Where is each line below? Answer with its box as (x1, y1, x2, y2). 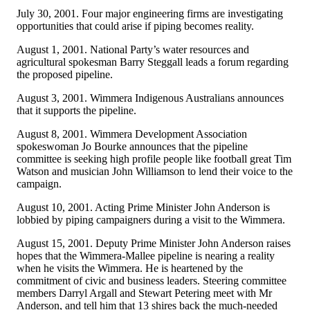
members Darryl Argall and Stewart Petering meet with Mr (17, 286, 272, 299)
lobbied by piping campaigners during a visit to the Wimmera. (17, 213, 285, 226)
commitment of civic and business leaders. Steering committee (17, 274, 286, 286)
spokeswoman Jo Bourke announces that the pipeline (17, 140, 248, 152)
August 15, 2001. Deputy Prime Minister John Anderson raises (17, 237, 291, 249)
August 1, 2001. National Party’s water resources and (17, 43, 249, 55)
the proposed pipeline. (17, 68, 113, 80)
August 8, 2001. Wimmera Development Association (17, 127, 247, 140)
